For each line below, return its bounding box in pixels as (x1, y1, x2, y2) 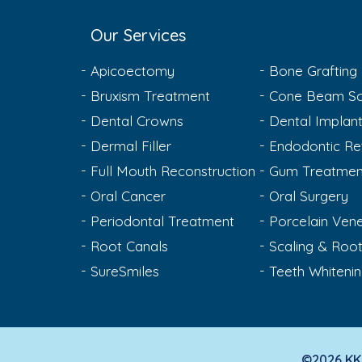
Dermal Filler (90, 137, 171, 154)
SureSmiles (90, 263, 159, 280)
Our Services (90, 25, 186, 45)
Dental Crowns (90, 112, 183, 129)
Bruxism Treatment (90, 87, 210, 104)
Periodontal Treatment (90, 213, 234, 229)
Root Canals (90, 238, 168, 255)
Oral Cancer (90, 187, 166, 204)
